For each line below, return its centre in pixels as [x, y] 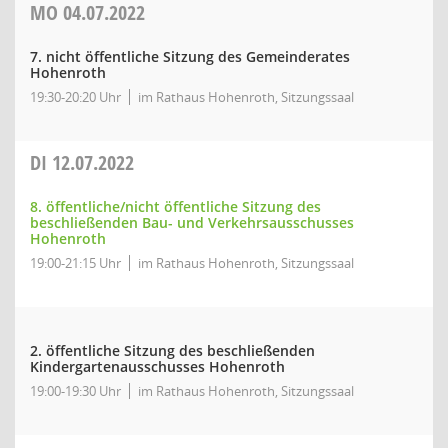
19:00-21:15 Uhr [75, 263]
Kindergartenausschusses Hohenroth [157, 366]
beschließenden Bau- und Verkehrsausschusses [192, 222]
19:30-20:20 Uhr [75, 97]
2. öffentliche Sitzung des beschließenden [172, 350]
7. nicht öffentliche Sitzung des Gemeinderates [190, 56]
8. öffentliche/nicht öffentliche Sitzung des [175, 206]
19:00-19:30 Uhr [75, 391]
